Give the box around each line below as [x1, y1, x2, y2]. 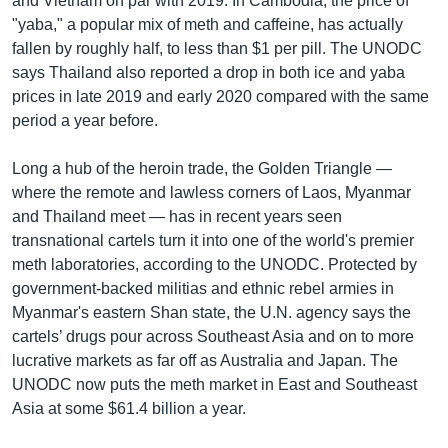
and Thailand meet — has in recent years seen [12, 207, 342, 225]
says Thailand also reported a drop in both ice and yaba [12, 63, 405, 81]
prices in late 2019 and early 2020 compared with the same [12, 87, 429, 105]
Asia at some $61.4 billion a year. [12, 399, 246, 417]
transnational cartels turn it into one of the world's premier [12, 231, 414, 249]
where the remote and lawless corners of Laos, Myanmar [12, 183, 411, 201]
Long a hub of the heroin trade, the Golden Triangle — [12, 159, 392, 177]
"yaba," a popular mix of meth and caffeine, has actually [12, 15, 403, 33]
